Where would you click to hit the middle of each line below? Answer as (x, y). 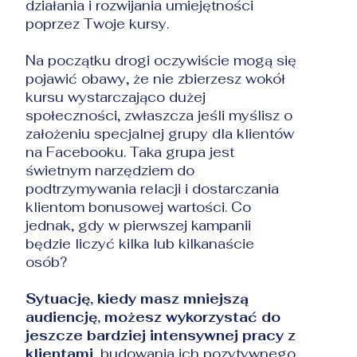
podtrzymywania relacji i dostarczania (153, 188)
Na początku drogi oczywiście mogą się (161, 60)
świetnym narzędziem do (110, 170)
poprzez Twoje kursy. (98, 24)
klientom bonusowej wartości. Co (139, 207)
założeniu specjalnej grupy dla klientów (160, 133)
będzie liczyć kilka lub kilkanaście (140, 243)
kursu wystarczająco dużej (116, 97)
